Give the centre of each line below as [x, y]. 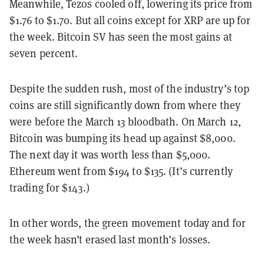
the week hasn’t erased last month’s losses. [110, 239]
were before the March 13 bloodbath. [94, 121]
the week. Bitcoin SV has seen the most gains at [121, 36]
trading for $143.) [51, 187]
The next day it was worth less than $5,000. [110, 154]
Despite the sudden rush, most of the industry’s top [130, 88]
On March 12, [211, 121]
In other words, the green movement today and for [128, 222]
